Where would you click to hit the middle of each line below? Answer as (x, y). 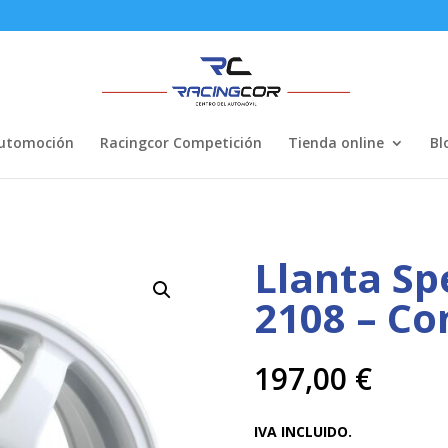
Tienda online (335, 142)
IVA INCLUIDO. (302, 431)
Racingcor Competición (180, 142)
